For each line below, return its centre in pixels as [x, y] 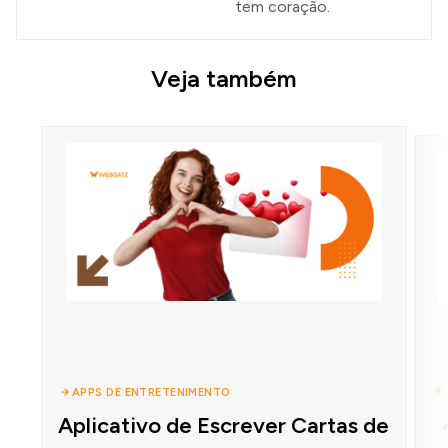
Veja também [224, 79]
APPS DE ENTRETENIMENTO [151, 392]
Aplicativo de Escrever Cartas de [224, 425]
